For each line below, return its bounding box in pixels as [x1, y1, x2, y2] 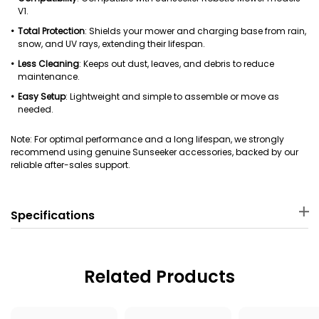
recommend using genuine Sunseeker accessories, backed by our [11, 146, 298, 158]
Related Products [84, 265, 235, 288]
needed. [18, 103, 53, 115]
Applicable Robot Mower [164, 291, 303, 308]
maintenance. [18, 70, 80, 83]
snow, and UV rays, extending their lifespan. [18, 38, 205, 50]
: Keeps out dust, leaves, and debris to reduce [79, 58, 274, 70]
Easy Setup [18, 90, 66, 103]
